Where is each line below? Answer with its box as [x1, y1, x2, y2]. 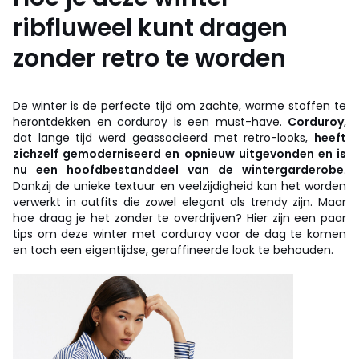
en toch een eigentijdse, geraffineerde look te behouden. [13, 241, 333, 258]
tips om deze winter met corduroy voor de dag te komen [13, 225, 346, 242]
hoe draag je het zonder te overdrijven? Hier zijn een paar [13, 209, 346, 226]
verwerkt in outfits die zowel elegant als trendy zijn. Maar [13, 193, 346, 210]
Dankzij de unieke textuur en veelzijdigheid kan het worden [13, 177, 346, 194]
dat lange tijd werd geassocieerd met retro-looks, [13, 129, 314, 146]
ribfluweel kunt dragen [13, 10, 288, 45]
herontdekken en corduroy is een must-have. [13, 113, 288, 130]
